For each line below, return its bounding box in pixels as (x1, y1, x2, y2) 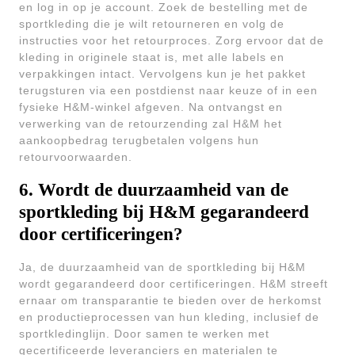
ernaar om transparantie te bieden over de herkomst (19, 294, 322, 307)
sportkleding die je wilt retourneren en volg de (19, 17, 284, 30)
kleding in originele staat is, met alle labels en (19, 51, 284, 63)
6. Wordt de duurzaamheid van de (19, 179, 288, 200)
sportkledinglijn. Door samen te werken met (19, 327, 269, 340)
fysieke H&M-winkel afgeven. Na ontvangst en (19, 101, 283, 113)
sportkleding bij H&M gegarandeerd (19, 201, 309, 222)
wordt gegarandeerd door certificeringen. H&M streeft (19, 277, 328, 290)
